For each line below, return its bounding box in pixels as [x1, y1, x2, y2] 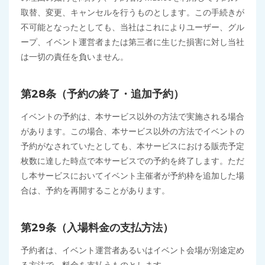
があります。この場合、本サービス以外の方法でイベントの [21, 127, 244, 136]
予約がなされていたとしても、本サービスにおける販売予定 [21, 141, 244, 151]
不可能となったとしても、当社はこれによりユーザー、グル [21, 22, 244, 32]
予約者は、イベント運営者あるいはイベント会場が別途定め [21, 245, 244, 255]
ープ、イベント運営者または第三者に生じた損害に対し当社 [21, 37, 244, 47]
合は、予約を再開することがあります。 [21, 186, 170, 195]
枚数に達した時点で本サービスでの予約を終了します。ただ [21, 156, 244, 166]
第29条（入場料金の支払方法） [21, 221, 173, 234]
